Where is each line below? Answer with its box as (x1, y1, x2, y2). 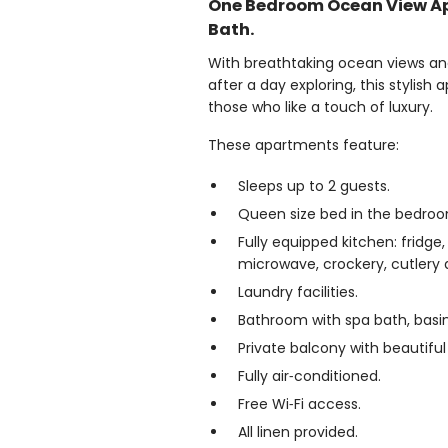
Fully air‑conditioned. (238, 365, 381, 386)
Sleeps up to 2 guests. (238, 175, 390, 196)
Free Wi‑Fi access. (238, 393, 361, 414)
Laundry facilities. (238, 281, 358, 302)
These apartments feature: (208, 134, 399, 155)
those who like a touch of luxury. (208, 96, 433, 117)
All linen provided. (238, 421, 358, 442)
